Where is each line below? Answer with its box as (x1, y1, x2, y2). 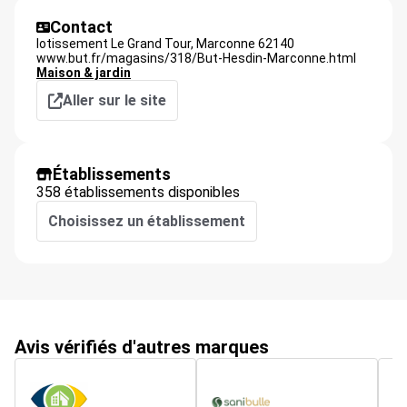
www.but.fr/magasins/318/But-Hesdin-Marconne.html (36, 51, 356, 65)
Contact (50, 17, 113, 36)
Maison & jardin (36, 65, 131, 80)
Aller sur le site (63, 92, 166, 109)
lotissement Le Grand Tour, (36, 36, 194, 51)
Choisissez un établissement (48, 213, 245, 230)
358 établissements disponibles (36, 184, 240, 201)
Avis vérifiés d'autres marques (15, 336, 269, 358)
